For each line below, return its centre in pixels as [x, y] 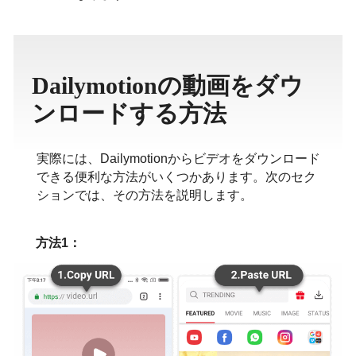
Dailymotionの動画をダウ [168, 85]
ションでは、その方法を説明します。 [144, 195]
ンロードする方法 [129, 113]
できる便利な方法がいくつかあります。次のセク [176, 177]
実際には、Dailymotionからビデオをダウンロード [178, 159]
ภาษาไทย [287, 14]
